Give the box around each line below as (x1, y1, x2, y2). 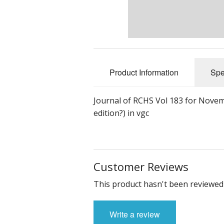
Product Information (109, 66, 178, 78)
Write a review (109, 208, 160, 220)
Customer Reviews (93, 159, 188, 174)
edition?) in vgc (93, 107, 151, 119)
